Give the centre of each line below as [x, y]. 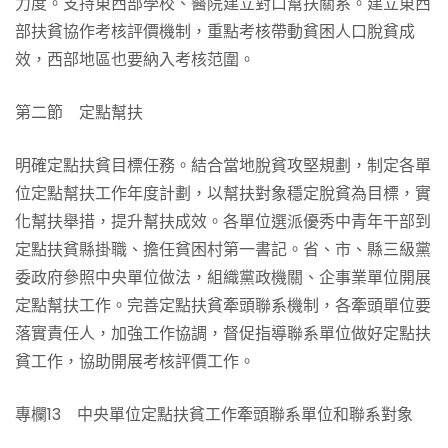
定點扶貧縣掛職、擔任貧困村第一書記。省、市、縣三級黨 [223, 249]
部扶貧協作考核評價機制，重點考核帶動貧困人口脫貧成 [215, 31]
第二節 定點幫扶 [79, 112]
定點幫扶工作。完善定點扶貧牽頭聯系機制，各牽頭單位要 [223, 305]
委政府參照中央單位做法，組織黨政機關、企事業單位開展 [223, 277]
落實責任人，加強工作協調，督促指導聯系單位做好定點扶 [223, 333]
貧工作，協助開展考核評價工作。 [135, 361]
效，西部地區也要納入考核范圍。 [135, 59]
